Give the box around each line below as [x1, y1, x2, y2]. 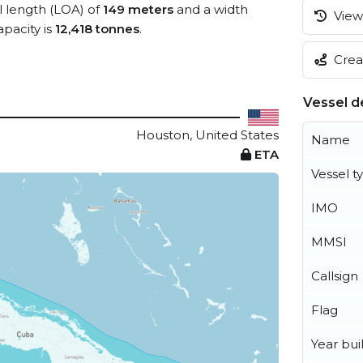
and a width [173, 2, 248, 17]
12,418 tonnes [55, 21, 139, 36]
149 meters [103, 2, 173, 17]
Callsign [311, 267, 358, 284]
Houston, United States [136, 127, 279, 143]
